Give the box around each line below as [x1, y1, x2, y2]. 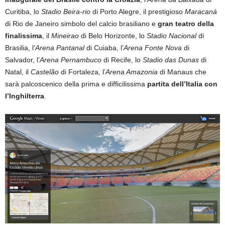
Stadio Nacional [147, 32, 196, 40]
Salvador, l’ [5, 56, 40, 64]
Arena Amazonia [105, 68, 158, 76]
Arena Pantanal [35, 44, 84, 52]
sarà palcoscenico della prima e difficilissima [5, 80, 147, 88]
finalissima [5, 32, 42, 40]
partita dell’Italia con [147, 80, 217, 88]
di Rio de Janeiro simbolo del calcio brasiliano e [5, 20, 158, 28]
